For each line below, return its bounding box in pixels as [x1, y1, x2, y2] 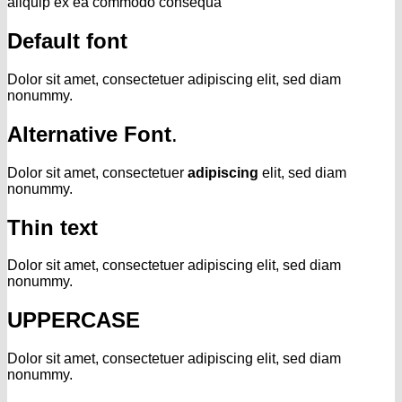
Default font [7, 28, 127, 53]
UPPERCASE [7, 308, 140, 333]
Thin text [7, 214, 98, 240]
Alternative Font [7, 121, 171, 146]
